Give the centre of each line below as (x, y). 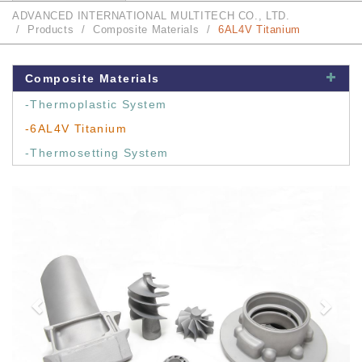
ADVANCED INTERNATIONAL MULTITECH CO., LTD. (151, 16)
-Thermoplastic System (96, 104)
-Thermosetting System (97, 153)
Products (51, 30)
